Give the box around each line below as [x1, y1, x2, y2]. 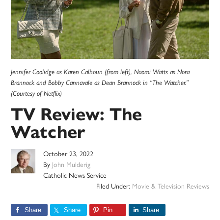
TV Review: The [11, 103, 142, 126]
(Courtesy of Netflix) [11, 89, 62, 98]
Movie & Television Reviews [132, 182, 209, 191]
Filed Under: [96, 182, 132, 191]
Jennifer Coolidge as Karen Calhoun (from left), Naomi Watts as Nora [11, 68, 190, 76]
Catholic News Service [43, 171, 107, 180]
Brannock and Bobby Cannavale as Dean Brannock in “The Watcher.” [11, 79, 189, 87]
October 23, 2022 [43, 150, 94, 159]
